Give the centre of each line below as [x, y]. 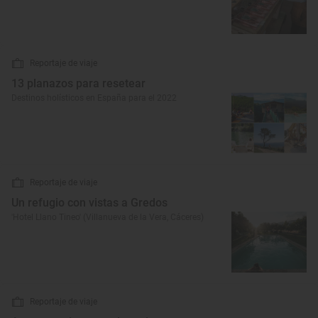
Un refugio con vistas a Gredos [89, 203]
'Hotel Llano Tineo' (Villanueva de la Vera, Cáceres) [108, 217]
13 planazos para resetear [78, 83]
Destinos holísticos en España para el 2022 [94, 98]
